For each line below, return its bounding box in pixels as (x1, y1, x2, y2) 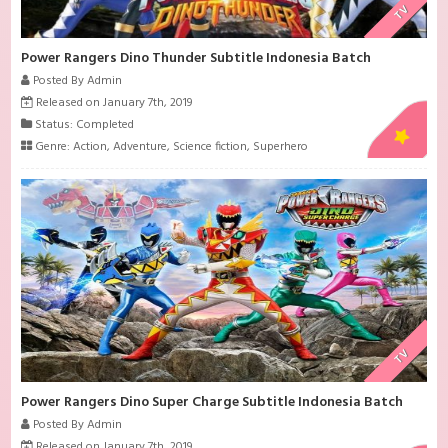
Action (73, 137, 108, 158)
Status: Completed (32, 115, 135, 136)
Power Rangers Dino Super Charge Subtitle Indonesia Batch (21, 390, 404, 414)
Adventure (113, 137, 168, 158)
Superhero (253, 137, 309, 158)
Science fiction (173, 137, 248, 158)
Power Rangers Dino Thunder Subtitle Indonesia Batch (21, 47, 372, 71)
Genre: (32, 137, 74, 158)
